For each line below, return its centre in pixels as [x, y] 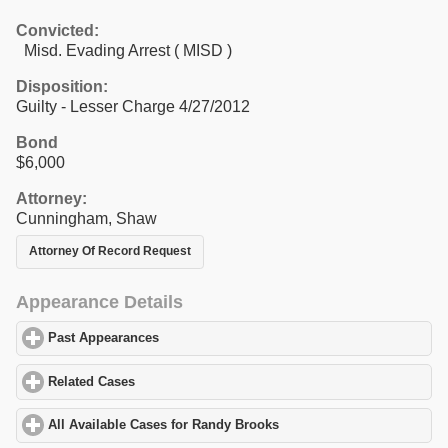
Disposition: [62, 86]
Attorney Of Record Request [110, 251]
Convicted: [57, 30]
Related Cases [92, 381]
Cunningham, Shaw [86, 218]
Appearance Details [99, 301]
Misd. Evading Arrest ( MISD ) [124, 50]
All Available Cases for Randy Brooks [164, 425]
